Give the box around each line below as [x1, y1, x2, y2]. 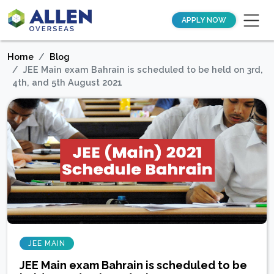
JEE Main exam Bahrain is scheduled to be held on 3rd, [23, 64, 263, 75]
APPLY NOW [182, 16, 226, 24]
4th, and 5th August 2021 [12, 77, 122, 87]
